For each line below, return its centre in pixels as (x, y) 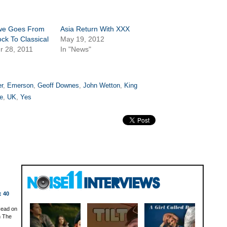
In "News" (75, 49)
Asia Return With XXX (95, 29)
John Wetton (102, 86)
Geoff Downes (58, 86)
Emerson (20, 86)
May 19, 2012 (82, 39)
